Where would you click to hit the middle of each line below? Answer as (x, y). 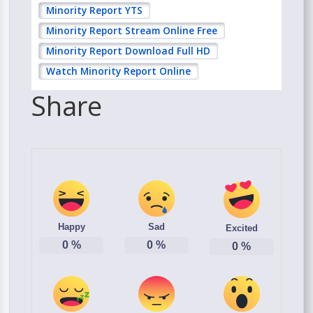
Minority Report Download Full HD (129, 51)
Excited (241, 228)
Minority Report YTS (95, 10)
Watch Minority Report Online (119, 71)
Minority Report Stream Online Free (132, 31)
